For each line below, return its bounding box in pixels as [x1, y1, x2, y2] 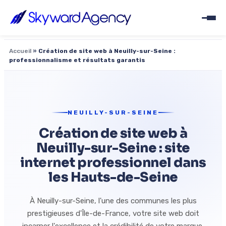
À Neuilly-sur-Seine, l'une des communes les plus [29, 196, 197, 205]
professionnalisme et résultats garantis [9, 56, 145, 64]
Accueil [9, 47, 31, 54]
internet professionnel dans [20, 154, 206, 171]
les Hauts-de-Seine [48, 169, 178, 186]
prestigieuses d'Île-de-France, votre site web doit [27, 209, 199, 218]
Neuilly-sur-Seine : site [36, 140, 190, 156]
